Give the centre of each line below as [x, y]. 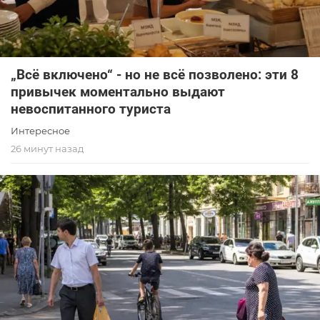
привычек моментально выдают [118, 91]
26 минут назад [47, 148]
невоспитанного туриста [91, 109]
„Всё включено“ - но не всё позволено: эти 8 [155, 74]
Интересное [40, 130]
